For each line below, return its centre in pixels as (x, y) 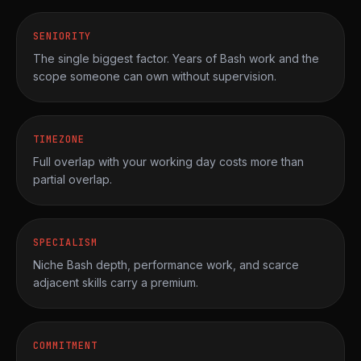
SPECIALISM (65, 243)
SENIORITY (62, 36)
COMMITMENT (65, 346)
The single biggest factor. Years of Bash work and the (176, 58)
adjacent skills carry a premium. (116, 282)
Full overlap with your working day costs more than (168, 162)
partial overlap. (73, 179)
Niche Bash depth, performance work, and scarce (166, 265)
